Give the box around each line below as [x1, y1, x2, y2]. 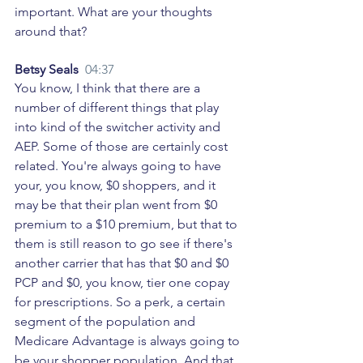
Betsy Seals [15, 62, 85, 78]
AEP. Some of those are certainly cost [15, 139, 231, 155]
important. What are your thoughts [15, 4, 216, 20]
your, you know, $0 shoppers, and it [15, 177, 219, 194]
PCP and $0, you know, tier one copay [15, 275, 233, 291]
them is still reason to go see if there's [15, 236, 236, 252]
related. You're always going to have [15, 158, 224, 174]
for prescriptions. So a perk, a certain [15, 294, 228, 310]
